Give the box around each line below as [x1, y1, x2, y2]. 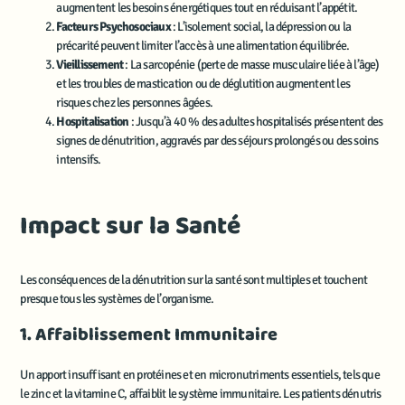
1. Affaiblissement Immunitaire [20, 319, 278, 352]
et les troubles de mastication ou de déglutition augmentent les [56, 76, 350, 92]
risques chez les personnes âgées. [56, 95, 212, 111]
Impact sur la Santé [20, 206, 241, 251]
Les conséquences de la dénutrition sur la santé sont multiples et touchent [20, 272, 368, 288]
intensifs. [56, 152, 101, 168]
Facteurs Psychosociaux [56, 19, 171, 35]
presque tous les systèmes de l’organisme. [20, 291, 214, 307]
